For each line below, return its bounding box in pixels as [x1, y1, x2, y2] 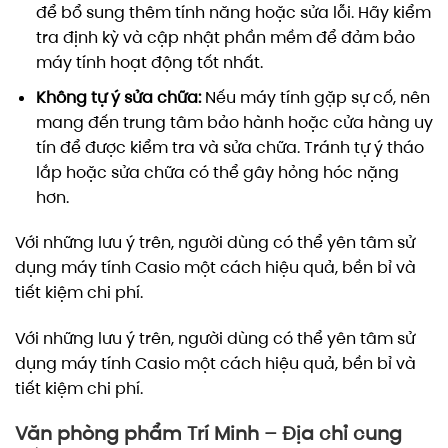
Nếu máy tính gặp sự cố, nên [200, 86, 430, 108]
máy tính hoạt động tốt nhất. [35, 51, 263, 73]
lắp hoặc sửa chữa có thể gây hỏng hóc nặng [35, 161, 399, 183]
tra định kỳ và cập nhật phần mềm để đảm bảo [35, 26, 415, 48]
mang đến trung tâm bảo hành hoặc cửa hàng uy [35, 111, 433, 133]
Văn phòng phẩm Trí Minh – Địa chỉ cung [15, 420, 402, 446]
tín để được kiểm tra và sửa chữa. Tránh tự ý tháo [35, 136, 424, 158]
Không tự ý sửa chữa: [35, 86, 201, 108]
